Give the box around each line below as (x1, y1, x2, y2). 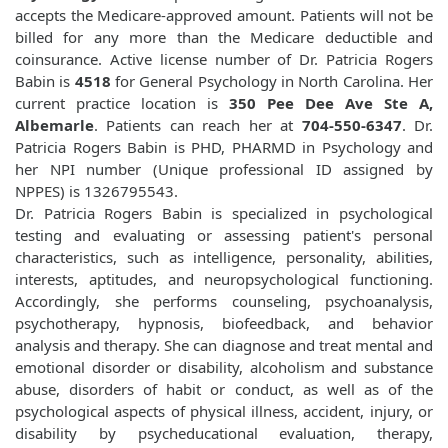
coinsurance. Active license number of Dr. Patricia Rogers (15, 49, 433, 70)
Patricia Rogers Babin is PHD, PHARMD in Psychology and (15, 137, 433, 158)
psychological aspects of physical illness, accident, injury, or (15, 401, 433, 422)
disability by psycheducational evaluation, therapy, (15, 423, 433, 444)
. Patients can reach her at (94, 115, 302, 136)
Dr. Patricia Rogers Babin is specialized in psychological (15, 203, 433, 224)
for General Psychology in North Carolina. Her (115, 71, 434, 92)
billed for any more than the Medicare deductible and (15, 27, 433, 48)
